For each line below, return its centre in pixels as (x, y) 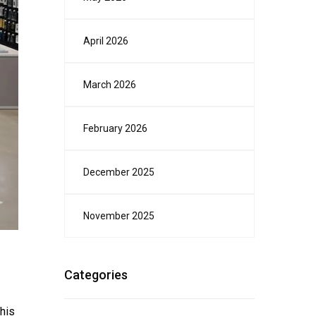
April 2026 (106, 41)
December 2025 (119, 172)
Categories (96, 275)
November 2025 (119, 216)
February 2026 (115, 129)
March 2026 (110, 85)
